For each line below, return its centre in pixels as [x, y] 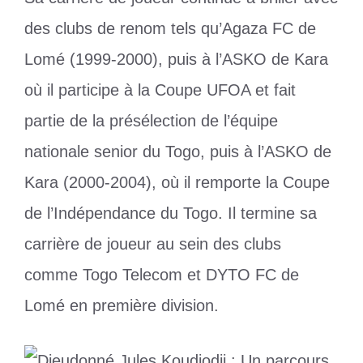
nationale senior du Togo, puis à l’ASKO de [178, 152]
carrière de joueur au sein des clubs [153, 244]
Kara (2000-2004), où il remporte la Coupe [177, 183]
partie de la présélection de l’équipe [151, 121]
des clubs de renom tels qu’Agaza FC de [170, 29]
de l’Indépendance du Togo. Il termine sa [171, 214]
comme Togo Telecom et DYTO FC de [162, 275]
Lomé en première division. [122, 306]
